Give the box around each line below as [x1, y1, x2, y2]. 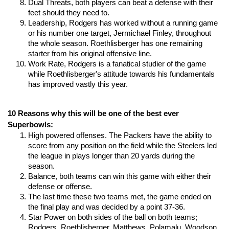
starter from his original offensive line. [28, 50, 152, 58]
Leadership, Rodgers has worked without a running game [28, 19, 218, 27]
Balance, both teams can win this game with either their [28, 172, 211, 180]
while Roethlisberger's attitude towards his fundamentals [28, 70, 215, 78]
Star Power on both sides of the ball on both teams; [28, 213, 197, 221]
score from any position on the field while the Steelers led [28, 142, 217, 150]
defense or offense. [28, 182, 92, 191]
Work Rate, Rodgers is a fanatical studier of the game [28, 60, 206, 68]
